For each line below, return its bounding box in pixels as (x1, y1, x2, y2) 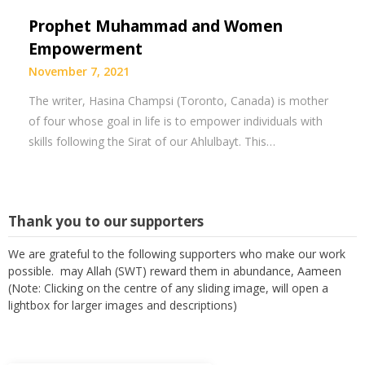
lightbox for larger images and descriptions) (8, 297, 237, 313)
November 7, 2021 (29, 64, 130, 79)
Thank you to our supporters (8, 212, 204, 231)
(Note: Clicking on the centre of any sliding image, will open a (8, 280, 328, 296)
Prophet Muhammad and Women (29, 15, 283, 37)
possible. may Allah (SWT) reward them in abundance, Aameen (8, 263, 341, 279)
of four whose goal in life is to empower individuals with (29, 113, 323, 129)
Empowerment (29, 38, 143, 59)
